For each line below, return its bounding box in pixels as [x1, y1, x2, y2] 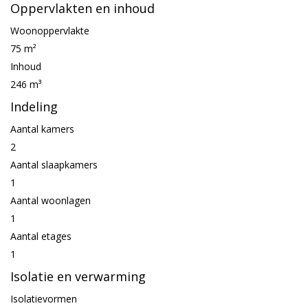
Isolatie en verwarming [10, 268, 146, 285]
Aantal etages [10, 230, 71, 243]
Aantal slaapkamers [10, 158, 98, 171]
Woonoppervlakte [10, 24, 89, 37]
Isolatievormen [10, 292, 77, 305]
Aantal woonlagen [10, 194, 91, 207]
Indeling [10, 98, 58, 115]
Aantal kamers [10, 122, 74, 135]
